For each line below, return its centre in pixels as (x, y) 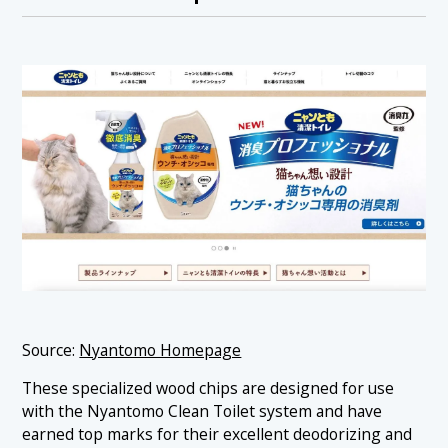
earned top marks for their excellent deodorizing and (217, 434)
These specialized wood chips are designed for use (208, 388)
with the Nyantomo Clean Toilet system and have (202, 411)
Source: (51, 349)
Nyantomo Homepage (160, 349)
